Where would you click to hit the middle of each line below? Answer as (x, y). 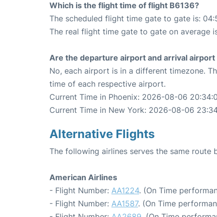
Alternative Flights (102, 134)
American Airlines (83, 177)
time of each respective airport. (108, 84)
